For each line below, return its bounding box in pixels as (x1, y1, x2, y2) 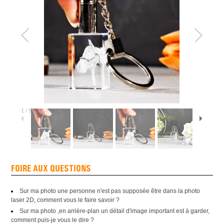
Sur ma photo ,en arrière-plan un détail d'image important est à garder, (19, 207, 210, 214)
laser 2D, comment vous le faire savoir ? (11, 196, 121, 203)
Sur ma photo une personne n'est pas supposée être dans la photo (19, 187, 200, 194)
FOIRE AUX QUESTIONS (11, 164, 91, 173)
